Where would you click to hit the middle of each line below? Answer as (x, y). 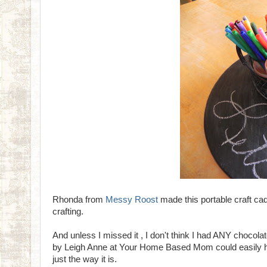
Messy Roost (132, 200)
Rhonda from (79, 200)
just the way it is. (86, 259)
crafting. (69, 212)
